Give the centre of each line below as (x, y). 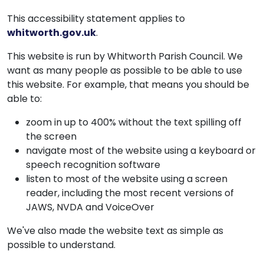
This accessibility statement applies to (96, 19)
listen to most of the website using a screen (127, 179)
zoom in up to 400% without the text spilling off (134, 122)
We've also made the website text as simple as (115, 231)
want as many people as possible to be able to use (125, 70)
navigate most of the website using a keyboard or (141, 151)
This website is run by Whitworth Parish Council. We (125, 56)
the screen (51, 136)
